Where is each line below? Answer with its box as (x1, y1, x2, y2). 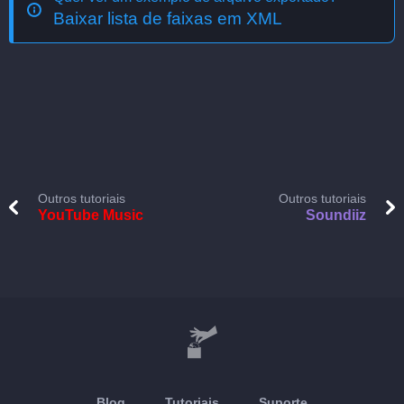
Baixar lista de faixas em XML (53, 9, 282, 28)
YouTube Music (38, 207, 143, 223)
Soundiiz (306, 207, 366, 223)
